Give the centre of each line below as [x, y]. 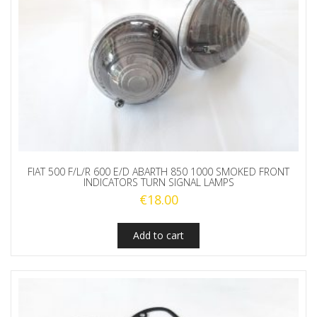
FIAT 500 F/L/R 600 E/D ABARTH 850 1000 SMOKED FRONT [158, 172]
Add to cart [158, 236]
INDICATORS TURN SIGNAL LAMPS [158, 183]
